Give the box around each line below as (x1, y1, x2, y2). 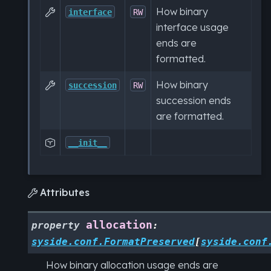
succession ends (155, 94, 231, 106)
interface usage (155, 21, 229, 33)
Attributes (40, 186, 90, 198)
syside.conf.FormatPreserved (31, 236, 195, 248)
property (31, 220, 80, 232)
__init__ (68, 137, 107, 148)
